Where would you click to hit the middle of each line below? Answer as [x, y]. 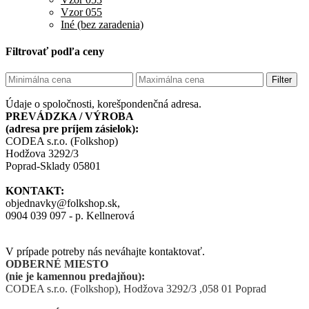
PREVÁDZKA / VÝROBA [70, 117]
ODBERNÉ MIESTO [57, 264]
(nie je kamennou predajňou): [75, 277]
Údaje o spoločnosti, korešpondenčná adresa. [103, 104]
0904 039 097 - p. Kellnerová [70, 216]
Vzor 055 [81, 12]
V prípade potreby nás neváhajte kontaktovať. [105, 252]
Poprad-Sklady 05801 [53, 166]
